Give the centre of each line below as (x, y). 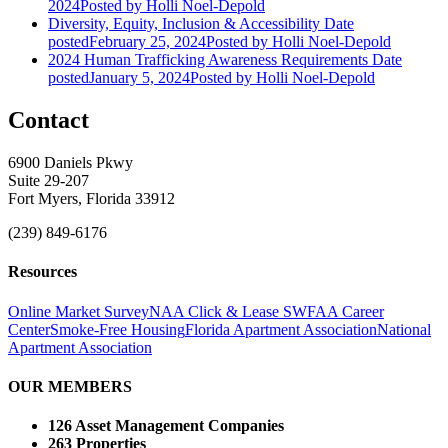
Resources (42, 272)
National (404, 329)
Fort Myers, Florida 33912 (91, 199)
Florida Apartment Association (281, 329)
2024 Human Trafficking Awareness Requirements (208, 60)
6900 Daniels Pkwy (70, 163)
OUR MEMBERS (70, 386)
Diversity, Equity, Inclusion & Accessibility (184, 24)
